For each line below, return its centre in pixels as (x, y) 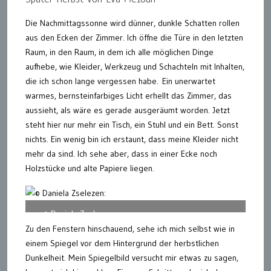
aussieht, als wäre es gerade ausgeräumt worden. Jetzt (128, 110)
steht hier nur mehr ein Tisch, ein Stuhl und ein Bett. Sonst (132, 125)
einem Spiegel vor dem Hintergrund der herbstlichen (122, 243)
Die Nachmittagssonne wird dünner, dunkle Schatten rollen (132, 23)
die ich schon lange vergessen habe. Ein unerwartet (120, 81)
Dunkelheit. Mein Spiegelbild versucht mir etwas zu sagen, (132, 257)
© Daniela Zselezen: (79, 213)
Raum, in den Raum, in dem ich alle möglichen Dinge (119, 52)
